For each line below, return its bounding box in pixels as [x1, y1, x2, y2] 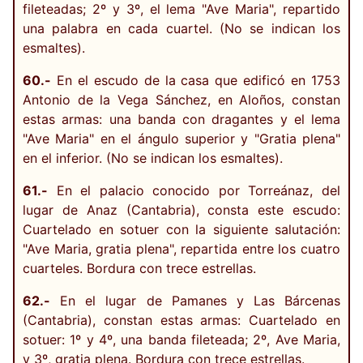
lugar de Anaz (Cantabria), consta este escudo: [23, 201, 340, 218]
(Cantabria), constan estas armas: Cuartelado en [23, 311, 340, 328]
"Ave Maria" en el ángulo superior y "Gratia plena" [23, 130, 340, 147]
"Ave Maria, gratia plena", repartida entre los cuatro [23, 240, 340, 257]
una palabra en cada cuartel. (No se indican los [23, 19, 340, 36]
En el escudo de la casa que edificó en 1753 [51, 71, 340, 88]
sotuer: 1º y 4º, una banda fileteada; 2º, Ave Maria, [23, 331, 340, 348]
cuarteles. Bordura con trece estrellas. [23, 259, 256, 276]
